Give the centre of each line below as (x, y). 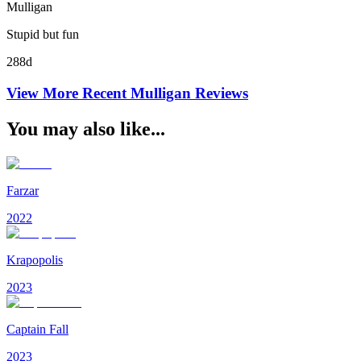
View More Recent (68, 93)
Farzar (23, 190)
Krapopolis (35, 259)
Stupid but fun (43, 35)
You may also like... (86, 129)
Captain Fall (37, 329)
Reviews (220, 93)
